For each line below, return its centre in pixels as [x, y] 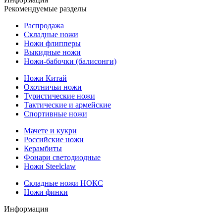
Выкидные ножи [52, 53]
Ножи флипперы [52, 44]
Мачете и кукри [50, 131]
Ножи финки [46, 192]
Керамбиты [43, 149]
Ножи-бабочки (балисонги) [70, 61]
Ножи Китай [45, 78]
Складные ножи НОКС [63, 183]
